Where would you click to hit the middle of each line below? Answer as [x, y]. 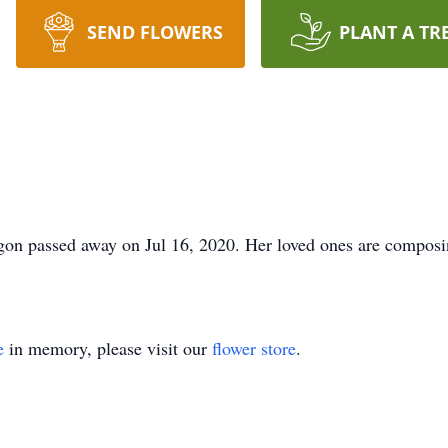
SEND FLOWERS [154, 32]
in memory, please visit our [108, 348]
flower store [254, 348]
